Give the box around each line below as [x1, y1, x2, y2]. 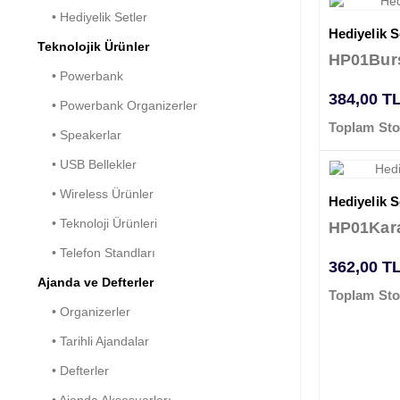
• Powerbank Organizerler [37, 98, 197, 113]
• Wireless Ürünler [37, 187, 154, 202]
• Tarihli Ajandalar [37, 334, 149, 349]
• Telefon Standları [37, 246, 155, 261]
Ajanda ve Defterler [37, 275, 154, 290]
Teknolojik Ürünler [37, 39, 149, 54]
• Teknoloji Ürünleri [37, 216, 157, 231]
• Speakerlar [37, 128, 121, 143]
